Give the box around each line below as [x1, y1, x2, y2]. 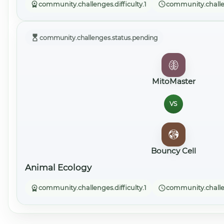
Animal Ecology [25, 162, 91, 173]
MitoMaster [151, 76, 195, 86]
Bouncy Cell [151, 145, 196, 155]
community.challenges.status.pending [39, 33, 158, 41]
